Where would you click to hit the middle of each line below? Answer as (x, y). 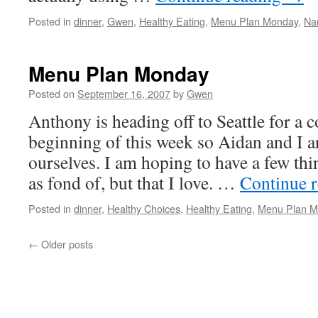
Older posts (66, 244)
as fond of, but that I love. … (134, 182)
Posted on (51, 93)
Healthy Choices (144, 208)
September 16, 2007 (124, 93)
